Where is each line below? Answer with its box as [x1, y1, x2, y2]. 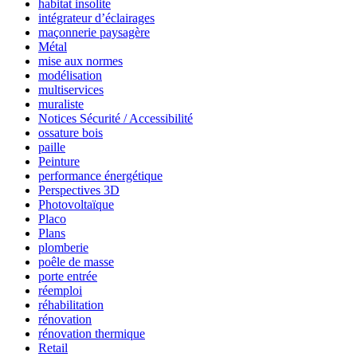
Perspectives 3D [38, 182, 120, 197]
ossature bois [38, 125, 103, 139]
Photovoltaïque [38, 197, 114, 211]
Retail [38, 340, 68, 355]
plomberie [38, 240, 88, 254]
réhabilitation [38, 297, 104, 312]
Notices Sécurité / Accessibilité [38, 111, 193, 125]
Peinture [38, 154, 80, 168]
